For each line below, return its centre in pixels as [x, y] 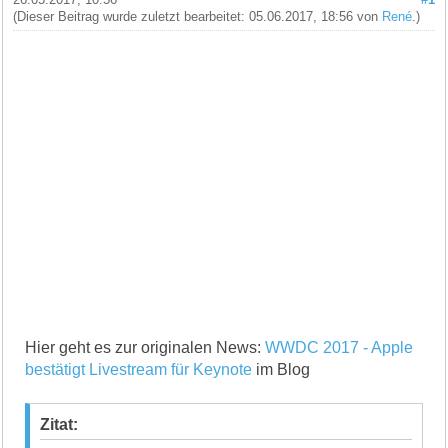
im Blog [281, 369]
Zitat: [59, 424]
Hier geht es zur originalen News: [145, 347]
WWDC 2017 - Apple [339, 347]
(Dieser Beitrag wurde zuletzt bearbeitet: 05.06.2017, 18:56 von [198, 16]
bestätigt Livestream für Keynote [139, 369]
